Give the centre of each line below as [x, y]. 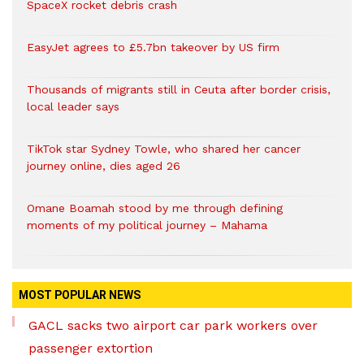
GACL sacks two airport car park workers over [173, 326]
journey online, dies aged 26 [104, 166]
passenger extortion [91, 349]
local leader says [73, 107]
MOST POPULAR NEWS [80, 295]
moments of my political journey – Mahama [147, 225]
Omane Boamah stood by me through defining [155, 208]
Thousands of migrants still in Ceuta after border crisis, [179, 90]
